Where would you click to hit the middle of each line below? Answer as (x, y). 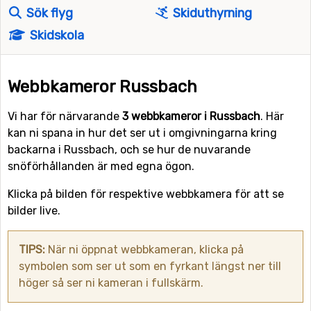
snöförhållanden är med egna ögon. (101, 166)
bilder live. (34, 211)
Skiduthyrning (211, 13)
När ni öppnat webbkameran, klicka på (144, 250)
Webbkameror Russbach (102, 87)
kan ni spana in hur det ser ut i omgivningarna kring (142, 133)
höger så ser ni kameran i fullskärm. (111, 283)
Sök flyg (48, 13)
